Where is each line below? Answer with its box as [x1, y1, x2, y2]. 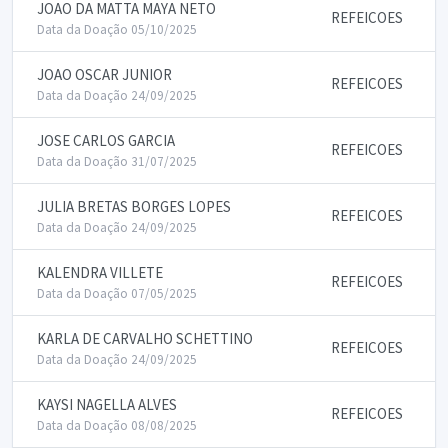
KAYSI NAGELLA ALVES [37, 395, 177, 414]
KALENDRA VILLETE [37, 263, 163, 282]
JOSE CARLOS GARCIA [37, 131, 175, 150]
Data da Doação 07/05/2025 [37, 285, 197, 302]
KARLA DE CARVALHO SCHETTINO [37, 329, 253, 348]
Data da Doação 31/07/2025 [37, 153, 197, 170]
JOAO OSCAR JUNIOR [37, 65, 172, 84]
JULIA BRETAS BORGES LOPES [37, 197, 231, 216]
